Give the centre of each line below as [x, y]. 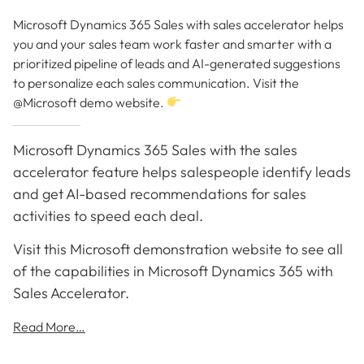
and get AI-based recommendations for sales [160, 193]
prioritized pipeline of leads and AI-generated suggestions [177, 63]
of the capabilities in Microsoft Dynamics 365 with [173, 271]
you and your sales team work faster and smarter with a [172, 43]
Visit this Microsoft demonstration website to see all [178, 249]
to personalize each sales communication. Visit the [156, 82]
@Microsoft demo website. [90, 102]
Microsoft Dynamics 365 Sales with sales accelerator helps [178, 24]
